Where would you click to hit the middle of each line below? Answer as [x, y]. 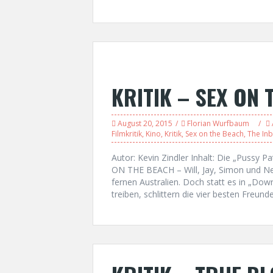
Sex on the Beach [214, 134]
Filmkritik [127, 134]
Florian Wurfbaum [218, 123]
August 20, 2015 [145, 123]
